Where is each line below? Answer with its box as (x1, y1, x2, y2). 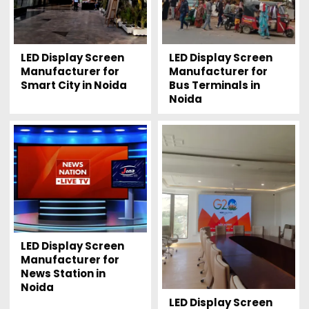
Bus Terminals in (168, 77, 260, 92)
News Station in (20, 266, 106, 281)
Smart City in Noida (20, 77, 127, 92)
